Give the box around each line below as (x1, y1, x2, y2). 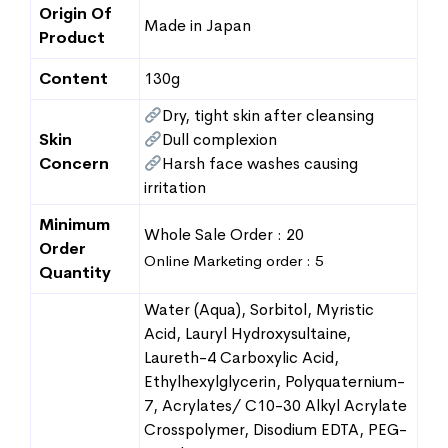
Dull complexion (162, 129, 278, 150)
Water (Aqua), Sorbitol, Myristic (144, 299, 374, 320)
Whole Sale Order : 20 (144, 224, 304, 245)
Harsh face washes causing (162, 153, 359, 174)
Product (39, 27, 105, 48)
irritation (144, 177, 206, 198)
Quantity (39, 262, 111, 283)
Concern (39, 153, 109, 174)
